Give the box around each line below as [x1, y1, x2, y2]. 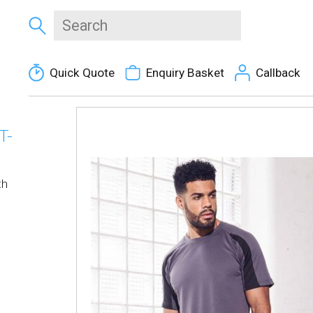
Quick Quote [49, 66, 115, 80]
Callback [255, 66, 300, 80]
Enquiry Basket [145, 66, 224, 80]
